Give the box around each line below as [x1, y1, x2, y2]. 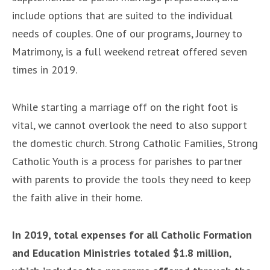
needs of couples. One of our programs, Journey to [12, 26, 242, 40]
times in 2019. [12, 62, 77, 77]
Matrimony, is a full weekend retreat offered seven [12, 44, 247, 58]
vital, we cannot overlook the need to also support [12, 118, 247, 132]
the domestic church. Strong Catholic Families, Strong [12, 136, 258, 150]
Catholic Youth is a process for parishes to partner [12, 154, 242, 168]
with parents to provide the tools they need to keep [12, 172, 251, 186]
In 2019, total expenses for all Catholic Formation [12, 227, 252, 242]
